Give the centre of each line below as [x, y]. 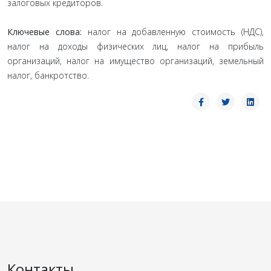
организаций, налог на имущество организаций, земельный [135, 61]
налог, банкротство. [48, 75]
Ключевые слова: [47, 32]
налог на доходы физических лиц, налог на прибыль [135, 46]
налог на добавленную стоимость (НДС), [176, 32]
